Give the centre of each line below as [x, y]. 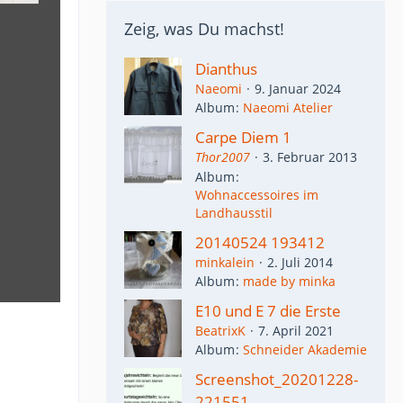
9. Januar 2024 [298, 89]
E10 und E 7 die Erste [268, 310]
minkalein [225, 262]
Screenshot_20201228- [277, 379]
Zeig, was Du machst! [204, 29]
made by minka [289, 281]
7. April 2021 [296, 330]
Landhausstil [234, 212]
